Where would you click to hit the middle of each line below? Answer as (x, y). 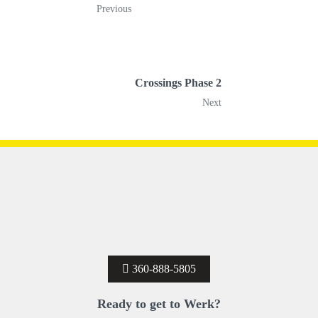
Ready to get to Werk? (159, 304)
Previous (114, 9)
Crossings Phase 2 (178, 83)
